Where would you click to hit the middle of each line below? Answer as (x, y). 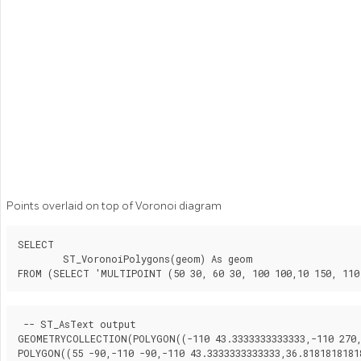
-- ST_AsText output (77, 324)
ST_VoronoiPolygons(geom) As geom (40, 259)
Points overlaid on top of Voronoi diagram (114, 206)
